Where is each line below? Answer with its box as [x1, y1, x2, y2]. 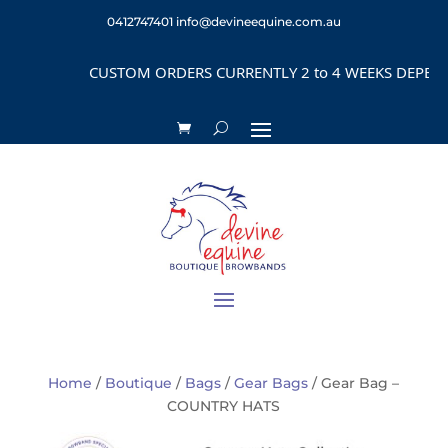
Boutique [105, 373, 173, 392]
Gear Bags [234, 373, 309, 392]
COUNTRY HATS [167, 396, 281, 415]
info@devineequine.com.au [176, 14, 341, 29]
